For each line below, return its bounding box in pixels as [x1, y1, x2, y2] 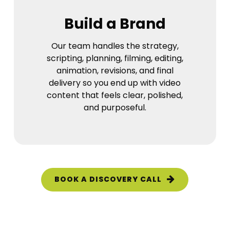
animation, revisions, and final [56, 64, 174, 76]
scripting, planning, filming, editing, [46, 52, 183, 64]
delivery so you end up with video [49, 76, 181, 89]
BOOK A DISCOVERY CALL [54, 174, 162, 185]
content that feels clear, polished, [47, 89, 183, 101]
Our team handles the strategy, [51, 40, 179, 52]
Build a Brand [64, 13, 166, 34]
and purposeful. [83, 101, 146, 113]
